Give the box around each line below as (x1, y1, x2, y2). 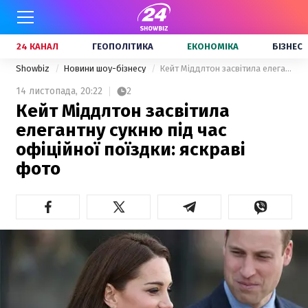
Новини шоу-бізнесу (63, 63, 148, 74)
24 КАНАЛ (16, 41, 58, 52)
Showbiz (16, 63, 52, 74)
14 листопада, (16, 85, 78, 97)
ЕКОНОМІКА (187, 41, 239, 52)
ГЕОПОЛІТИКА (92, 41, 153, 52)
